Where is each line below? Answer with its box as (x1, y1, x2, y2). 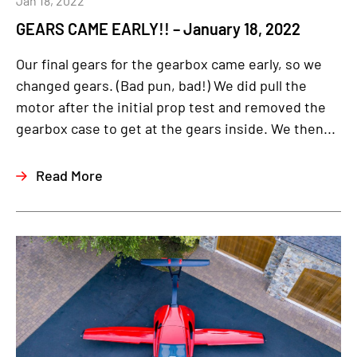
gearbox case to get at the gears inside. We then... (16, 120, 335, 137)
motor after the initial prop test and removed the (16, 98, 326, 116)
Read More (36, 167, 103, 184)
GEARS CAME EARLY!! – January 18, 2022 (16, 19, 300, 38)
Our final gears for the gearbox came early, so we (16, 55, 322, 73)
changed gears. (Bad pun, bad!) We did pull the (16, 76, 307, 94)
